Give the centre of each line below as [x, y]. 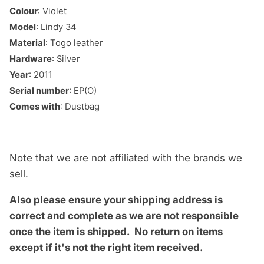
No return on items [179, 232]
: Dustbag [80, 107]
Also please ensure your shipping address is [116, 200]
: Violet [52, 11]
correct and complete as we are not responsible [124, 216]
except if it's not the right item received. [106, 248]
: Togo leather [74, 43]
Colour [24, 11]
